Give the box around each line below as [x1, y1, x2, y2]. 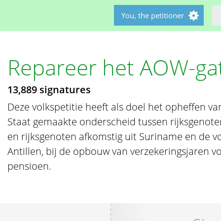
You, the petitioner [121, 10, 184, 20]
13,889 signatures [7, 83, 91, 96]
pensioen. [7, 159, 52, 173]
